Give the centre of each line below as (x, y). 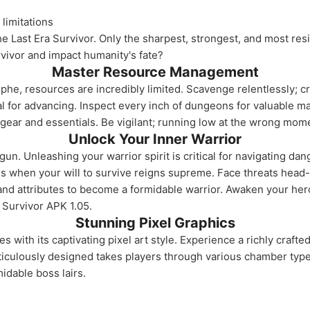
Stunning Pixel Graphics (155, 223)
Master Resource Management (155, 72)
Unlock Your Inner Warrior (155, 139)
